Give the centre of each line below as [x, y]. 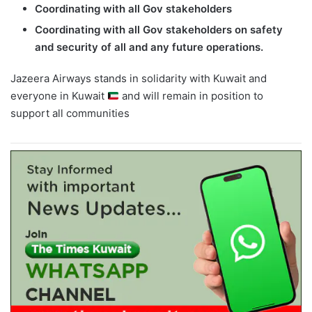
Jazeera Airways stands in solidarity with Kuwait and [139, 79]
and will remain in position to [192, 96]
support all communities [70, 114]
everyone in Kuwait [59, 96]
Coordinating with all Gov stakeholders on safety [159, 30]
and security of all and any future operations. [149, 47]
